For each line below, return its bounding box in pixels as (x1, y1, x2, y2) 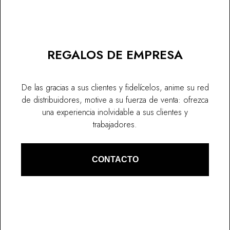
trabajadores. (93, 119, 137, 131)
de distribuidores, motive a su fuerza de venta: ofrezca (22, 94, 208, 106)
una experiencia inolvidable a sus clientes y (42, 106, 188, 119)
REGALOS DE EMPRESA (47, 46, 183, 64)
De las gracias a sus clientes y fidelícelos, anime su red (21, 82, 209, 94)
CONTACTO (91, 155, 139, 164)
